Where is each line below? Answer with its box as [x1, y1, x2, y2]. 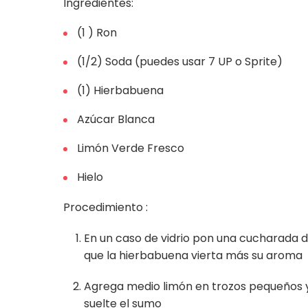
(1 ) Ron [77, 25, 117, 41]
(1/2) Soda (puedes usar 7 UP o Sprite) [77, 54, 283, 70]
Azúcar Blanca [77, 111, 155, 128]
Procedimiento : [63, 199, 148, 216]
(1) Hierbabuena [77, 82, 164, 99]
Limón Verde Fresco [77, 140, 184, 157]
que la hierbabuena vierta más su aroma [84, 247, 302, 264]
